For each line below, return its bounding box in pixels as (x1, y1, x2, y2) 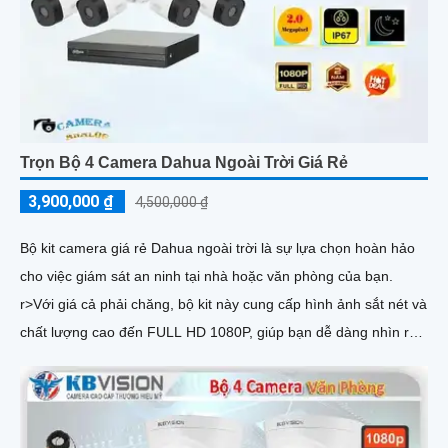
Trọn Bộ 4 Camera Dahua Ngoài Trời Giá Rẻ (20, 154, 348, 172)
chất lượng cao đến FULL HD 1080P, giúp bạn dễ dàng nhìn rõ (20, 324, 417, 341)
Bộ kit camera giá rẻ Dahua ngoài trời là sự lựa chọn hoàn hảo (20, 240, 415, 257)
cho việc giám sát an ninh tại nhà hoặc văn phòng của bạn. (20, 268, 393, 285)
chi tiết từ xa (20, 352, 97, 369)
